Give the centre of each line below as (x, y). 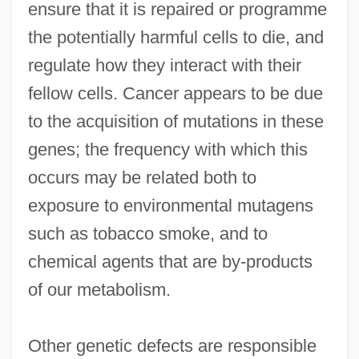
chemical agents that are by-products (170, 261)
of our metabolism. (99, 289)
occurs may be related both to (142, 177)
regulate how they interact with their (164, 65)
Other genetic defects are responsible (172, 345)
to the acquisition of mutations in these (175, 121)
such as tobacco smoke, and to (147, 233)
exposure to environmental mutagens (170, 205)
